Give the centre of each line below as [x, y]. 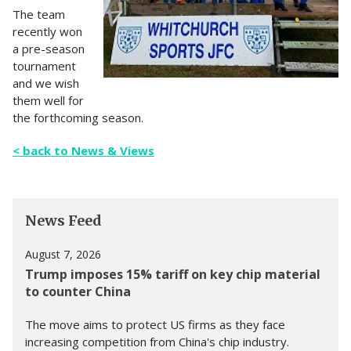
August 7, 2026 [63, 255]
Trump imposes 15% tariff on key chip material [173, 275]
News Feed [63, 221]
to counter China [78, 292]
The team [39, 14]
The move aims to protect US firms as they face [155, 325]
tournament [44, 66]
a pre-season [49, 49]
